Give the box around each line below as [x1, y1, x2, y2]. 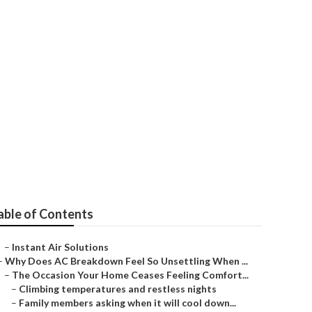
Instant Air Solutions [12, 241, 109, 253]
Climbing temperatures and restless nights [19, 283, 217, 295]
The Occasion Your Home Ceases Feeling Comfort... [12, 269, 249, 281]
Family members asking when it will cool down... [19, 297, 236, 309]
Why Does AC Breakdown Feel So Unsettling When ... [5, 255, 248, 267]
